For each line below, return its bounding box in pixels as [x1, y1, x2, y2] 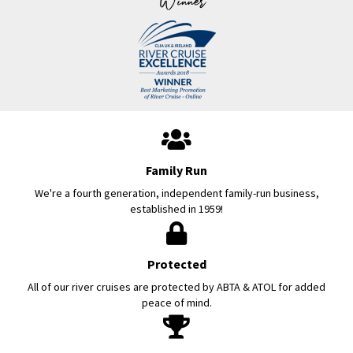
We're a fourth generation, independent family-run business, [34, 185, 319, 200]
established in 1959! [130, 201, 223, 216]
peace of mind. [141, 295, 212, 310]
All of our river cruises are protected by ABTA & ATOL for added [28, 279, 325, 294]
